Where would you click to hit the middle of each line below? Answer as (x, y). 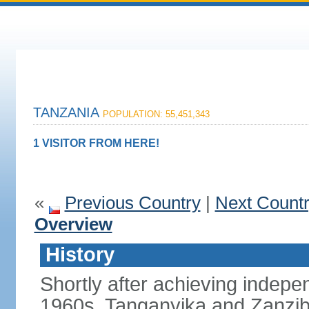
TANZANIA (68, 112)
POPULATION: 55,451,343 (156, 114)
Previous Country (132, 203)
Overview (73, 224)
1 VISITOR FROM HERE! (96, 143)
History (80, 255)
